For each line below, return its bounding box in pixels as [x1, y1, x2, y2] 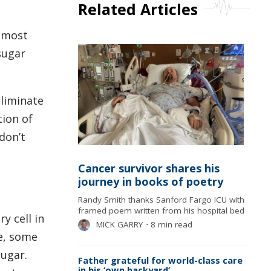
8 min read [148, 218, 192, 230]
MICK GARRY [96, 218, 143, 230]
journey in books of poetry [77, 174, 223, 189]
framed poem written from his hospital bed [77, 204, 244, 216]
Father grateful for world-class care [77, 253, 243, 266]
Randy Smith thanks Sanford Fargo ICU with [77, 194, 244, 205]
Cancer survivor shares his [77, 160, 220, 175]
